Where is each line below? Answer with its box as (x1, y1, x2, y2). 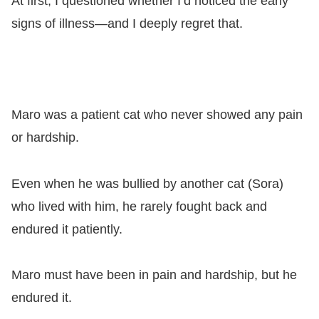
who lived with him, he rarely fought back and (11, 199, 267, 214)
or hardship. (11, 130, 79, 145)
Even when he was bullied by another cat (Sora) (11, 176, 283, 191)
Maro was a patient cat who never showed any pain (11, 108, 303, 122)
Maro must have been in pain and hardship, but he (11, 268, 297, 283)
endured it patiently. (11, 221, 122, 236)
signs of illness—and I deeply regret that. (11, 16, 243, 31)
